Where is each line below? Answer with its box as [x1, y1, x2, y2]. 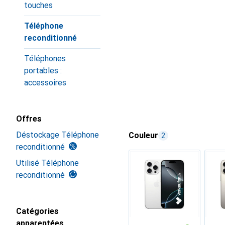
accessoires [24, 78, 66, 87]
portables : [24, 66, 62, 75]
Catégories [16, 206, 59, 216]
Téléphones [24, 54, 66, 63]
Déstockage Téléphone [16, 130, 99, 140]
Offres [16, 114, 42, 124]
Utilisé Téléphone [16, 158, 79, 168]
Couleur [129, 131, 158, 140]
